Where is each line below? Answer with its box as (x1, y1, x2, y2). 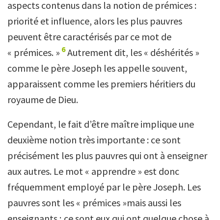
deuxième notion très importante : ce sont (7, 133, 181, 146)
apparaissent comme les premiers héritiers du (7, 77, 195, 90)
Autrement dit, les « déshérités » (65, 46, 200, 58)
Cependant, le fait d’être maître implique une (7, 117, 194, 130)
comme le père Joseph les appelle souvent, (7, 61, 187, 74)
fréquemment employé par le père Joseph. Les (7, 180, 201, 193)
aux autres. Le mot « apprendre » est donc (7, 165, 179, 177)
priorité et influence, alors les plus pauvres (7, 14, 182, 27)
